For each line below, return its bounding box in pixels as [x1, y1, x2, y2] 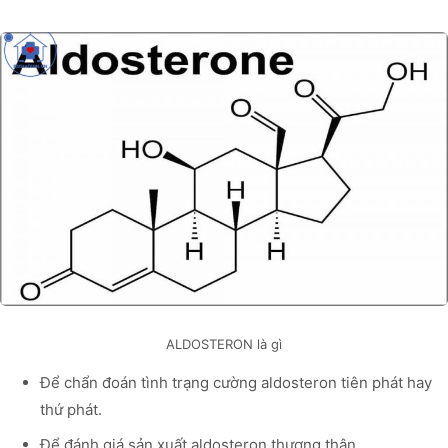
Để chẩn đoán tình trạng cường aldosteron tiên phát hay [40, 372, 432, 392]
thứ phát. [40, 399, 102, 419]
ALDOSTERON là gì [166, 335, 282, 352]
